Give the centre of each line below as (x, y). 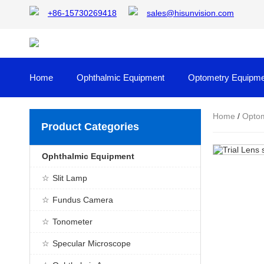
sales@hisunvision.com (190, 13)
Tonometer (72, 222)
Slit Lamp (70, 178)
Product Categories (90, 127)
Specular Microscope (92, 243)
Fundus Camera (83, 200)
